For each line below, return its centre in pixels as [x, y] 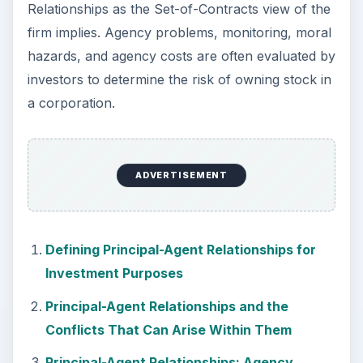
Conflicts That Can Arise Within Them [168, 329]
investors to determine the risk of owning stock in [179, 79]
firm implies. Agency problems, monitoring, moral [179, 32]
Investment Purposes [114, 273]
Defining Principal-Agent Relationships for [180, 250]
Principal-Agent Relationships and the [167, 306]
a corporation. [71, 102]
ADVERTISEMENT [181, 175]
